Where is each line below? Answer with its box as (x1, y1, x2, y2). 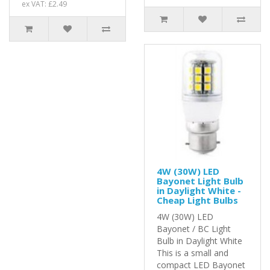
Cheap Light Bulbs (157, 193, 238, 206)
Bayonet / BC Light (157, 222, 231, 234)
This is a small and (157, 246, 228, 259)
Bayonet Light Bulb (157, 174, 243, 187)
